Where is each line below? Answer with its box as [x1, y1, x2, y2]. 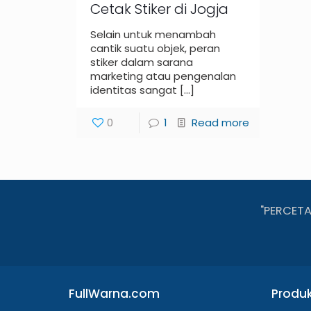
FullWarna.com [68, 285, 160, 303]
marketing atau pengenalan [90, 69, 237, 84]
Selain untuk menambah [90, 27, 217, 42]
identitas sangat [90, 83, 178, 98]
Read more [191, 115, 249, 131]
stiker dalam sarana [90, 55, 194, 70]
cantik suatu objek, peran [90, 41, 221, 56]
